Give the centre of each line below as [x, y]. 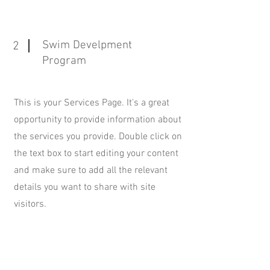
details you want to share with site [85, 187]
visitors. [30, 204]
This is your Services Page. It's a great [92, 103]
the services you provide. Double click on [98, 137]
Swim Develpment [87, 46]
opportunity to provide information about [98, 120]
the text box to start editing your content [96, 154]
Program [64, 61]
